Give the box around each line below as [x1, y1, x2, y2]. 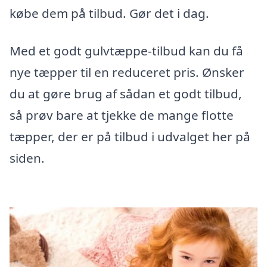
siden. [10, 150, 45, 167]
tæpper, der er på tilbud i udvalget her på [10, 128, 250, 145]
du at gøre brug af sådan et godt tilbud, [10, 85, 242, 103]
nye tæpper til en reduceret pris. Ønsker [10, 64, 244, 81]
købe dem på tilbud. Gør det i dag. [10, 4, 209, 21]
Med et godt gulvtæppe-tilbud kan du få [10, 42, 243, 60]
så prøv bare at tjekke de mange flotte [10, 107, 234, 124]
